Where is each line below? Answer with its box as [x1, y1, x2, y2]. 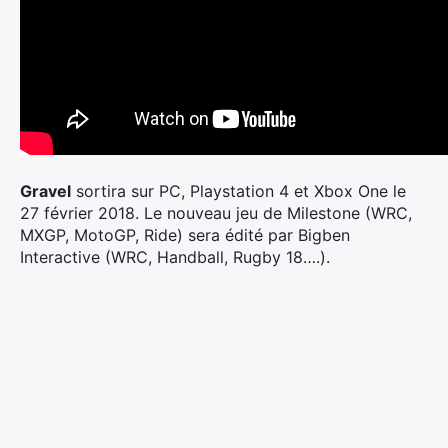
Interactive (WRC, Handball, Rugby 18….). [20, 247, 330, 267]
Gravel [20, 181, 71, 201]
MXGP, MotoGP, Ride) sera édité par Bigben [20, 225, 350, 245]
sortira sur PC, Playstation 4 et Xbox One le [71, 181, 406, 201]
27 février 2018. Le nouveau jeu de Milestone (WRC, [20, 203, 412, 223]
